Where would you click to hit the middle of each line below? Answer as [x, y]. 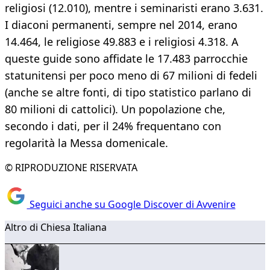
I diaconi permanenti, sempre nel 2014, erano [121, 25]
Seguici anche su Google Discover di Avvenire [131, 204]
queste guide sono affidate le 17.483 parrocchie [126, 59]
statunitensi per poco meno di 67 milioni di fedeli [131, 76]
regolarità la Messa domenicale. [86, 143]
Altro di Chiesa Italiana [56, 227]
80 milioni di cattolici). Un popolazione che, [115, 109]
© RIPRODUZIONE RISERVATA [71, 168]
